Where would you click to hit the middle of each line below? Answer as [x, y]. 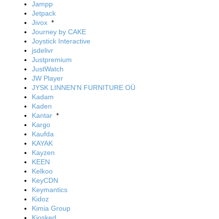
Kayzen [43, 153]
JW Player [47, 78]
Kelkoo [42, 171]
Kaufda [43, 134]
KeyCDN [45, 180]
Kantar [42, 115]
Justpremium [52, 60]
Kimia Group [51, 208]
